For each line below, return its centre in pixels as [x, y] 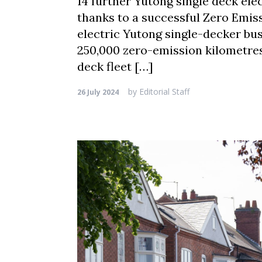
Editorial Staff [163, 92]
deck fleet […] [115, 66]
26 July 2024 [98, 92]
